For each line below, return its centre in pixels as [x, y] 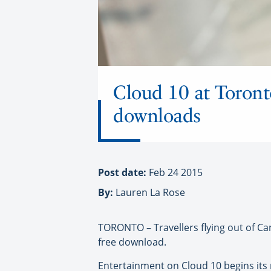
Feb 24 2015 [176, 172]
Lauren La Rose [149, 192]
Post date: [123, 172]
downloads [157, 115]
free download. [132, 242]
